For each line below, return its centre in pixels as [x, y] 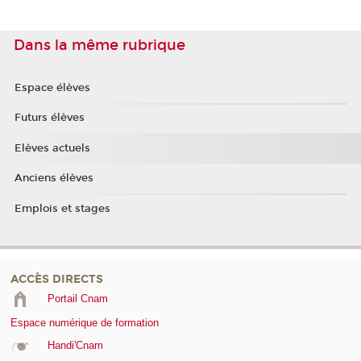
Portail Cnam [77, 298]
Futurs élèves [49, 118]
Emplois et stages [62, 208]
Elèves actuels [52, 148]
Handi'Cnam [75, 345]
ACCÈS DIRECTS [57, 279]
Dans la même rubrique [100, 45]
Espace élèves [52, 87]
